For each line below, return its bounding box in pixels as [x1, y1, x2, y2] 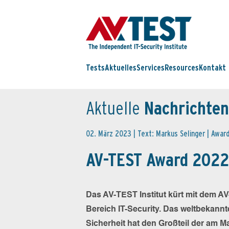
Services [136, 63, 165, 73]
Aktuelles [105, 63, 136, 73]
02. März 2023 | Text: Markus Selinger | [86, 129, 211, 139]
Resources [165, 63, 199, 73]
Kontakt [199, 63, 226, 73]
